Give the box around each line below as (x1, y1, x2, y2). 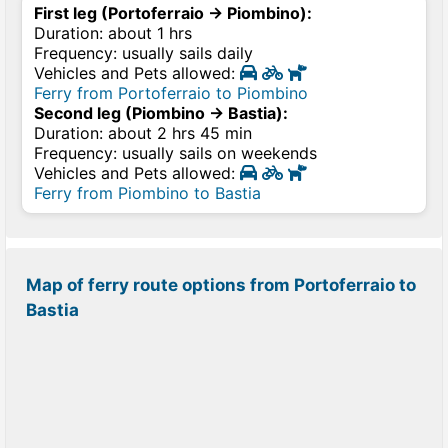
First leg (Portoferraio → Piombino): (34, 3, 312, 23)
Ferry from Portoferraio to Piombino (34, 83, 308, 103)
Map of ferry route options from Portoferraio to (26, 275, 416, 295)
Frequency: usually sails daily (34, 43, 253, 63)
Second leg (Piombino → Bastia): (34, 103, 288, 123)
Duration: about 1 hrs (34, 23, 192, 43)
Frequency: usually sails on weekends (34, 143, 317, 163)
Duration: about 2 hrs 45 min (34, 123, 252, 143)
